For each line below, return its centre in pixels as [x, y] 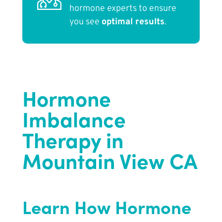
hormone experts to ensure [123, 9]
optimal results [133, 22]
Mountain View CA [110, 160]
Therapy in [73, 139]
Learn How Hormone [107, 207]
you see [85, 22]
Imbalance [74, 119]
